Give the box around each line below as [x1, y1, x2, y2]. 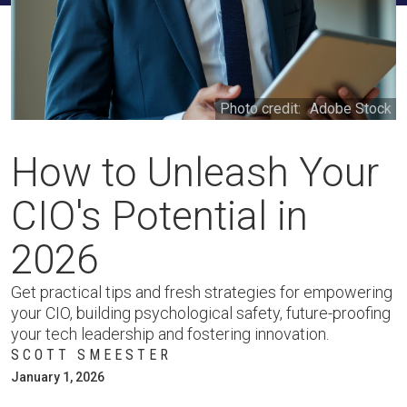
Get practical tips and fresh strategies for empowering [11, 283, 392, 302]
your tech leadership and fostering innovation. [11, 324, 329, 343]
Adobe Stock [310, 100, 392, 117]
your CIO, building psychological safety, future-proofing [11, 303, 391, 323]
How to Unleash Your [11, 149, 379, 196]
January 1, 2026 [11, 370, 104, 384]
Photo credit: [220, 100, 301, 117]
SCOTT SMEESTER [11, 346, 172, 363]
